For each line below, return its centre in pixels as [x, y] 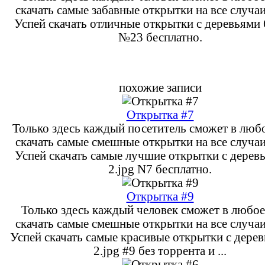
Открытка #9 [160, 196]
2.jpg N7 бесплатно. [160, 169]
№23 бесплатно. [160, 37]
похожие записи [160, 87]
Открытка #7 [160, 114]
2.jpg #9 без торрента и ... [160, 251]
